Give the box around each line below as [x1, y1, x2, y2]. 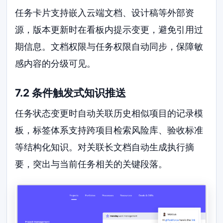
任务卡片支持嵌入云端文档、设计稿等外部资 [15, 7, 195, 18]
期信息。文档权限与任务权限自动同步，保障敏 [15, 41, 204, 52]
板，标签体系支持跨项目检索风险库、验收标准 [15, 125, 204, 136]
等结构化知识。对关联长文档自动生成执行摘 [15, 142, 195, 153]
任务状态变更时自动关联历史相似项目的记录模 [15, 108, 204, 119]
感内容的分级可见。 [15, 58, 96, 69]
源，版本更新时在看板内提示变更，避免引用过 [15, 24, 204, 35]
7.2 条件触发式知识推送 [15, 86, 126, 99]
